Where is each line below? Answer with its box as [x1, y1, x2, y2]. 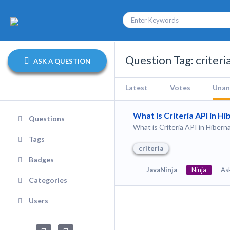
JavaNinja [146, 165, 177, 174]
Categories [29, 176, 67, 184]
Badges [29, 155, 54, 164]
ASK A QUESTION [32, 56, 90, 65]
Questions [29, 114, 65, 123]
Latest [125, 83, 148, 92]
